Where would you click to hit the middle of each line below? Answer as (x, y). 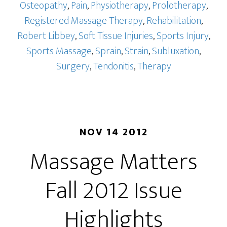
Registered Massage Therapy (84, 21)
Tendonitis (113, 66)
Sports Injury (182, 36)
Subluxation (176, 51)
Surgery (73, 66)
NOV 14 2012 (113, 132)
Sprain (108, 51)
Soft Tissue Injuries (116, 36)
